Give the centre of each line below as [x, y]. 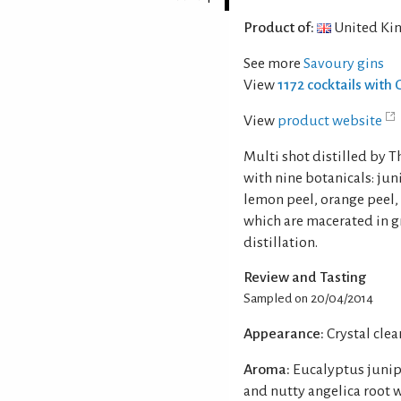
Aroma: [267, 369]
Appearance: [284, 333]
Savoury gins [344, 63]
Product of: [279, 27]
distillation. [281, 242]
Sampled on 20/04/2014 [308, 298]
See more [273, 63]
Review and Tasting [305, 277]
